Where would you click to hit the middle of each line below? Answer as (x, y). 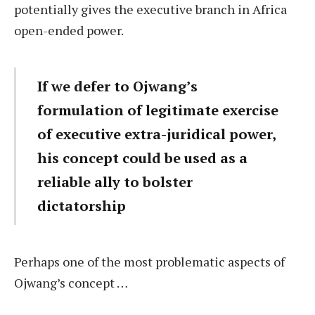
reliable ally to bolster (115, 181)
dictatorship (82, 205)
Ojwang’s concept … (71, 282)
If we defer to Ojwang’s (118, 86)
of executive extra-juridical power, (157, 134)
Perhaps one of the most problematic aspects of (149, 261)
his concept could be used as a (143, 157)
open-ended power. (70, 31)
